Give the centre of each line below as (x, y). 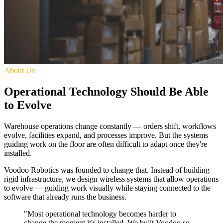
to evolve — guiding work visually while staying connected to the (107, 188)
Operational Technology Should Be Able (106, 91)
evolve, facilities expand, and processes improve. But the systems (106, 135)
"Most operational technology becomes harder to (100, 214)
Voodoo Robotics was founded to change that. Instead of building (107, 170)
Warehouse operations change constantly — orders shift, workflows (110, 126)
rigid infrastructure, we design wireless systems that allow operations (111, 179)
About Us (19, 70)
